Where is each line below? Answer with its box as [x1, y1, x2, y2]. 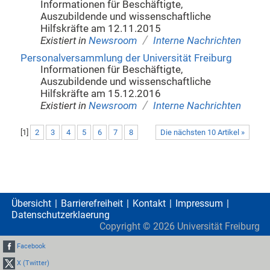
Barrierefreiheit [61, 197, 123, 209]
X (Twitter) [17, 259, 50, 267]
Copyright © [99, 220, 153, 232]
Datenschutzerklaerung [11, 209, 110, 221]
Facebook [17, 242, 46, 250]
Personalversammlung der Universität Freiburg [20, 52, 232, 64]
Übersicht [11, 197, 51, 209]
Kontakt [133, 197, 166, 209]
